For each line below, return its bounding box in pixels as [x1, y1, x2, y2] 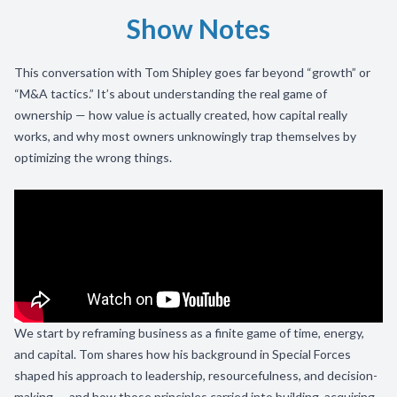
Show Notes [127, 12, 270, 44]
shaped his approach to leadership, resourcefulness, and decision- [14, 368, 378, 383]
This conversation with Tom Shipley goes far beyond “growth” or [14, 65, 370, 80]
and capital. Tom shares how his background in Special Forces [14, 346, 351, 362]
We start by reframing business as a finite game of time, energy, [14, 325, 364, 340]
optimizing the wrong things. [14, 150, 175, 165]
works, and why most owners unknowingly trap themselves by [14, 128, 356, 144]
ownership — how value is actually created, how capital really [14, 107, 347, 122]
